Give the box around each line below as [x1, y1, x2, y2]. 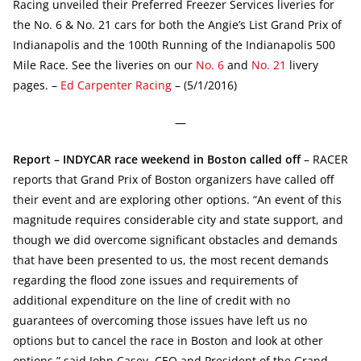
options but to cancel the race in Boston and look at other [13, 332, 323, 348]
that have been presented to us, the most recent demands [13, 251, 329, 268]
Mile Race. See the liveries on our [13, 56, 196, 73]
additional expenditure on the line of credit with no [13, 292, 290, 308]
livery [286, 56, 318, 73]
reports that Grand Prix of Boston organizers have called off [13, 171, 334, 187]
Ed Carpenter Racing [60, 77, 172, 93]
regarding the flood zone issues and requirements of [13, 272, 298, 288]
